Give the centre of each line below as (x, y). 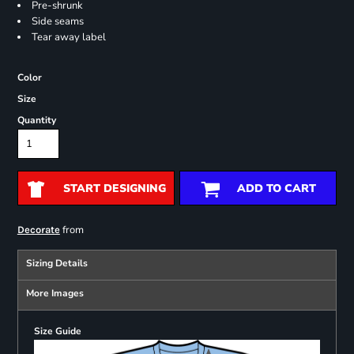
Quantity (36, 121)
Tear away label (68, 38)
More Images (55, 294)
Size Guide (57, 331)
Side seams (57, 22)
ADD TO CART (276, 189)
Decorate (38, 230)
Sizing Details (56, 264)
